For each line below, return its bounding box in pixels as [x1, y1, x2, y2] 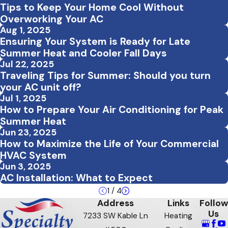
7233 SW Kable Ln [82, 210, 148, 221]
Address [97, 197, 134, 209]
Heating [164, 210, 192, 221]
